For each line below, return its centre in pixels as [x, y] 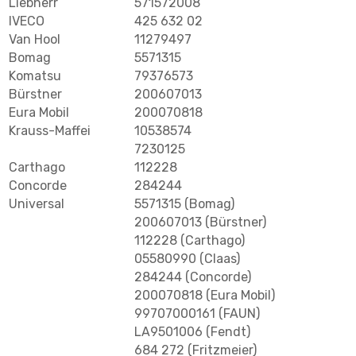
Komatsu [35, 76]
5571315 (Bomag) [184, 204]
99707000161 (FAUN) [197, 314]
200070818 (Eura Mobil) [205, 296]
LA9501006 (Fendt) [192, 332]
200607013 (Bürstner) [200, 222]
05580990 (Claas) [187, 259]
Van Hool [35, 40]
